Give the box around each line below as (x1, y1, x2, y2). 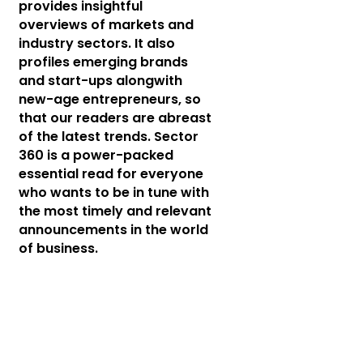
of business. (18, 239, 98, 258)
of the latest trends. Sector (18, 127, 199, 146)
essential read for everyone (18, 164, 203, 183)
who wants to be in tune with (18, 183, 209, 202)
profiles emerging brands (18, 53, 188, 71)
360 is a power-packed (18, 146, 173, 164)
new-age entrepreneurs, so (18, 90, 201, 109)
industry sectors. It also (18, 34, 175, 53)
